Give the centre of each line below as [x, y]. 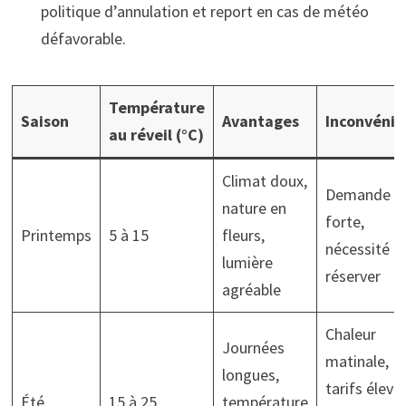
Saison [44, 121]
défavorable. [83, 38]
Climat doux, [264, 180]
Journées [253, 347]
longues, [250, 374]
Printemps [56, 235]
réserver [353, 275]
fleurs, [243, 235]
